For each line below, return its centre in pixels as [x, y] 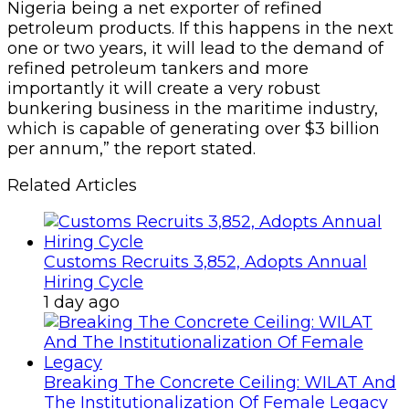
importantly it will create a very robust [164, 88]
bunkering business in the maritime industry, [193, 108]
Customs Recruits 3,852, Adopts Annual [205, 262]
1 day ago [82, 302]
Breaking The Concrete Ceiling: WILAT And [220, 382]
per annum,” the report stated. [131, 148]
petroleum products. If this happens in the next [200, 28]
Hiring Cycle [94, 282]
